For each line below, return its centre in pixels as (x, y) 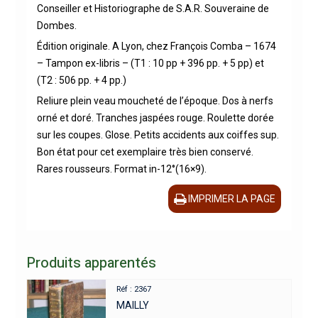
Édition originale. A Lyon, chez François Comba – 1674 (156, 46)
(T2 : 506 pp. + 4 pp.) (81, 80)
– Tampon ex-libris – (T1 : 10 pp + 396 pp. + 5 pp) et (150, 63)
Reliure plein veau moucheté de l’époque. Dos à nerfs (155, 101)
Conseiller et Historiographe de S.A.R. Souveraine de (153, 9)
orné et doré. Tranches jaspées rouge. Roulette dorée (155, 118)
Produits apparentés (91, 263)
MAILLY (133, 305)
